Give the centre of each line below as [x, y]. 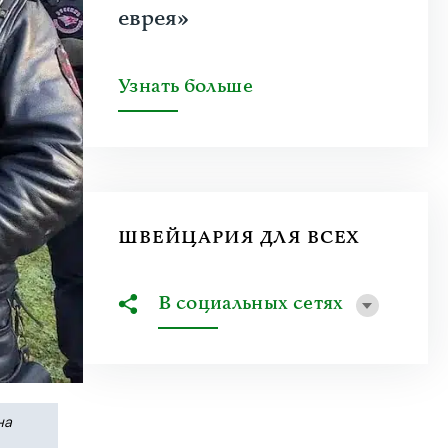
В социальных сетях [251, 303]
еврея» [153, 18]
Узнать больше [185, 86]
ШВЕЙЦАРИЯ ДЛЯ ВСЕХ [239, 237]
